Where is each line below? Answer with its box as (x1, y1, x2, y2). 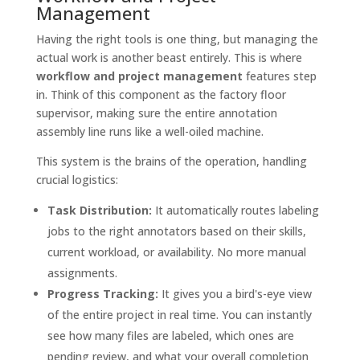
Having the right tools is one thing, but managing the (35, 31, 318, 47)
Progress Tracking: (47, 286, 158, 302)
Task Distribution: (47, 202, 152, 219)
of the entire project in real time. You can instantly (47, 307, 312, 323)
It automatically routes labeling (151, 202, 319, 219)
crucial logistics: (35, 172, 118, 188)
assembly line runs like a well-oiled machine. (35, 124, 264, 140)
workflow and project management (35, 68, 243, 84)
